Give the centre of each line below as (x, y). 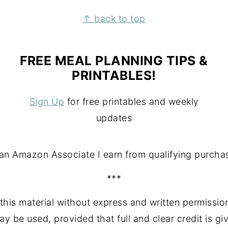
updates (114, 118)
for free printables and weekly (132, 102)
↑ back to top (114, 19)
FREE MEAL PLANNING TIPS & (114, 61)
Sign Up (47, 102)
